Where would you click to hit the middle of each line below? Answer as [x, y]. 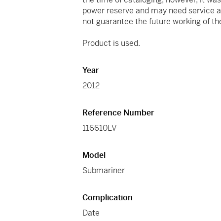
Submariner [104, 171]
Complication [108, 198]
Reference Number [119, 113]
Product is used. [111, 43]
